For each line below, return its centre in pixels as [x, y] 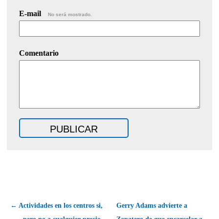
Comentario [39, 53]
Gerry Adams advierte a [152, 205]
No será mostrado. [70, 14]
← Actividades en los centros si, [56, 205]
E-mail [31, 13]
